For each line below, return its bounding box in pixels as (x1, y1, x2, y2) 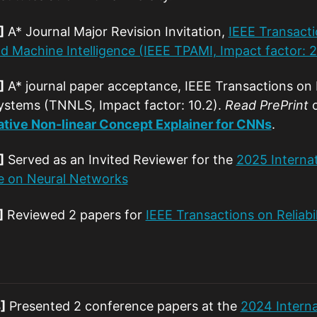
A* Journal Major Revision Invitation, (4, 23, 229, 39)
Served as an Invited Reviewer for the (4, 152, 236, 168)
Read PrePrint (224, 97, 309, 113)
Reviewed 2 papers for (3, 207, 146, 222)
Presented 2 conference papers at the (5, 298, 241, 313)
